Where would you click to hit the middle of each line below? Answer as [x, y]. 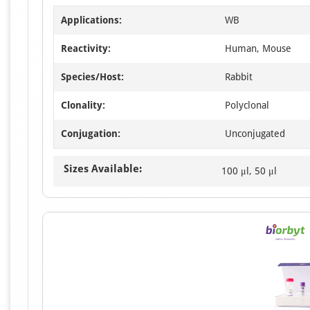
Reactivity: [86, 48]
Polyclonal [247, 105]
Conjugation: [91, 134]
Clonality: [83, 105]
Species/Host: [92, 77]
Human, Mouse [258, 48]
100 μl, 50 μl [249, 171]
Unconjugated [255, 134]
